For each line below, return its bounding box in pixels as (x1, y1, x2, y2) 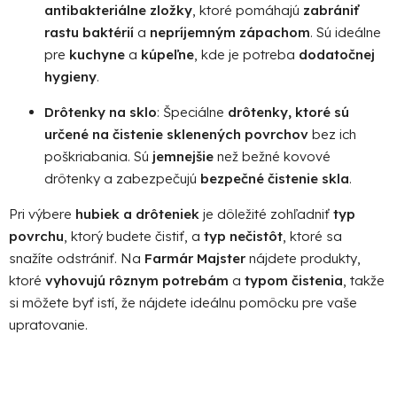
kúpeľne (141, 45, 194, 63)
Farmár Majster (144, 249, 245, 267)
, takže (343, 271, 385, 289)
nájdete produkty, (245, 249, 361, 267)
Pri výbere (9, 205, 75, 222)
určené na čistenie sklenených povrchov (44, 125, 308, 143)
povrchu (9, 227, 64, 245)
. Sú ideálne (310, 23, 381, 41)
